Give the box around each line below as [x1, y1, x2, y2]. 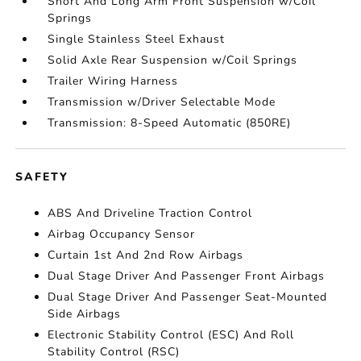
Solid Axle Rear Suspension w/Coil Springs [48, 52, 298, 68]
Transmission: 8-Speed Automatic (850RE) [48, 115, 292, 131]
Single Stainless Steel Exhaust [48, 31, 226, 47]
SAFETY [15, 169, 69, 185]
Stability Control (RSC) [48, 344, 180, 359]
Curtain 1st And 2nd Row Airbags [48, 247, 244, 263]
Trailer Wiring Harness [48, 73, 179, 89]
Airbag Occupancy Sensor [48, 226, 196, 242]
